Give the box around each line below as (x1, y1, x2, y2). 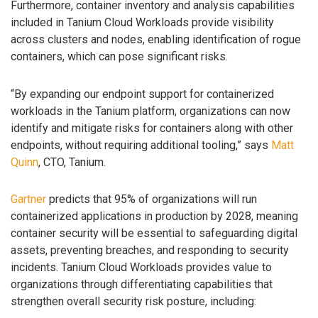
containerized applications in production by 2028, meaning (11, 209, 298, 224)
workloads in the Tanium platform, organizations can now (11, 104, 290, 118)
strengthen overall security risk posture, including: (11, 295, 256, 309)
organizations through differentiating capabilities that (11, 278, 273, 292)
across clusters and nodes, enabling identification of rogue (11, 32, 301, 46)
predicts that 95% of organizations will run (46, 192, 257, 207)
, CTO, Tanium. (38, 155, 106, 169)
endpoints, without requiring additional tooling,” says (11, 138, 271, 152)
